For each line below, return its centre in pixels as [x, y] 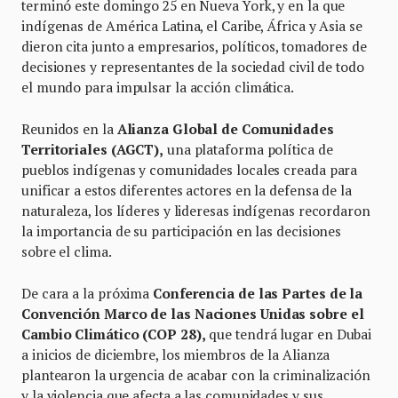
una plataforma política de [248, 150]
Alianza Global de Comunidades [225, 129]
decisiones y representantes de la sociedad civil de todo [193, 67]
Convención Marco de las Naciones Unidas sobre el [193, 314]
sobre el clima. [67, 252]
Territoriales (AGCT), [93, 150]
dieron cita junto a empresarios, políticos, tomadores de [194, 47]
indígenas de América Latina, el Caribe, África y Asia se [192, 26]
